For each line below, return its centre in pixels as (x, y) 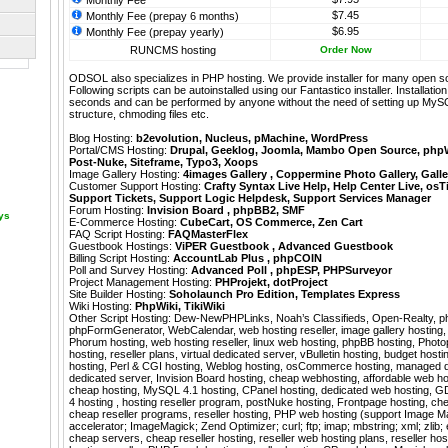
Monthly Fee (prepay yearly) (153, 32)
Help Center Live (376, 186)
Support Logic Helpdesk (223, 198)
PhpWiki (156, 306)
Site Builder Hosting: (119, 294)
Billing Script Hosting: (121, 258)
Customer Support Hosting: (136, 186)
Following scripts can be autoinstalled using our (184, 90)
